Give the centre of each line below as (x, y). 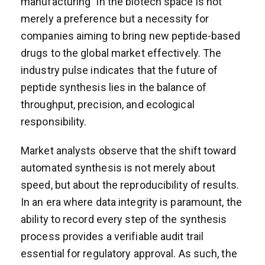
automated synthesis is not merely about (118, 167)
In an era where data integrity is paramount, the (131, 202)
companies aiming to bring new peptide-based (131, 35)
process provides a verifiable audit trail (112, 236)
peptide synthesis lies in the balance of (114, 87)
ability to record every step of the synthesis (124, 219)
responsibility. (54, 121)
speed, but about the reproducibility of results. (130, 185)
